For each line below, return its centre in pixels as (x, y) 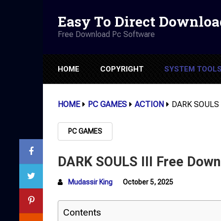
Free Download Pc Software (106, 34)
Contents (82, 212)
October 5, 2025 (148, 182)
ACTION (149, 104)
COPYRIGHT (122, 69)
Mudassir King (90, 182)
